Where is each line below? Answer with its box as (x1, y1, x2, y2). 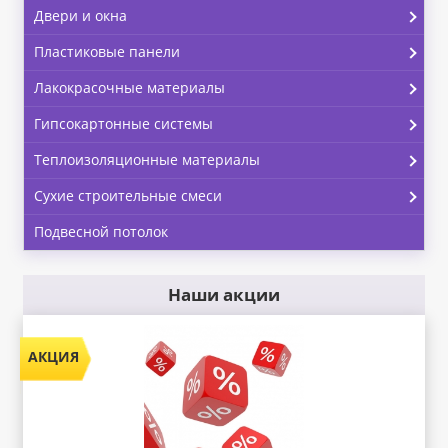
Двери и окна (33, 6, 127, 26)
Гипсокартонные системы (33, 114, 213, 134)
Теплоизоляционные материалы (33, 150, 260, 170)
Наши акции (168, 283, 280, 307)
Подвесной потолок (33, 222, 168, 242)
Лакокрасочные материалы (33, 78, 225, 98)
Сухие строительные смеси (33, 186, 222, 206)
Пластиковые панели (33, 42, 180, 62)
